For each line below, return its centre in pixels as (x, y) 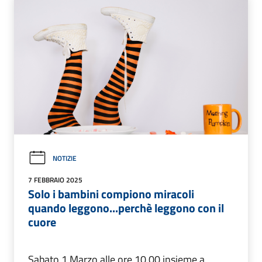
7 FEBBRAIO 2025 (55, 180)
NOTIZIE (65, 158)
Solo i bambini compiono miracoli (111, 194)
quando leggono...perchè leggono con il (126, 208)
